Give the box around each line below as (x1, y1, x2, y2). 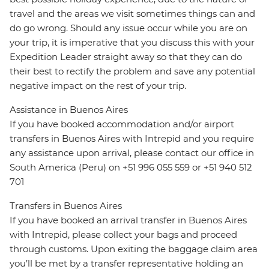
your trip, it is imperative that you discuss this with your (10, 37, 255, 49)
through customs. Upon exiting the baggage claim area (10, 243, 258, 255)
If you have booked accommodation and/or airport (10, 118, 234, 130)
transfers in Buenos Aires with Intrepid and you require (10, 133, 254, 145)
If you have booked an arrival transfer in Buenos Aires (10, 214, 247, 226)
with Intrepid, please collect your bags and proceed (10, 229, 237, 241)
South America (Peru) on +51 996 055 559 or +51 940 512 (10, 162, 252, 174)
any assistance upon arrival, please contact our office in (10, 147, 254, 159)
